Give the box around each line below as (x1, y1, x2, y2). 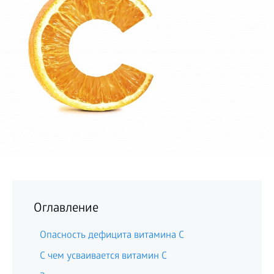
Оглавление (34, 202, 98, 217)
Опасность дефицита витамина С (40, 230, 184, 242)
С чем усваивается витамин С (40, 251, 167, 262)
